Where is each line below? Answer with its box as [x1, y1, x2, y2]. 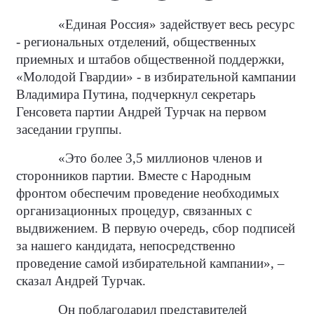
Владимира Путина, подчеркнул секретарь [16, 87, 256, 102]
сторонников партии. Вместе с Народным [16, 168, 251, 183]
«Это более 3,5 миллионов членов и [58, 151, 262, 165]
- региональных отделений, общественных [16, 34, 257, 49]
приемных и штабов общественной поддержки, [16, 52, 285, 67]
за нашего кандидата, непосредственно [16, 238, 235, 253]
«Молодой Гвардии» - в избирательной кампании [16, 69, 296, 84]
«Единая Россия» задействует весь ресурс [58, 17, 294, 32]
